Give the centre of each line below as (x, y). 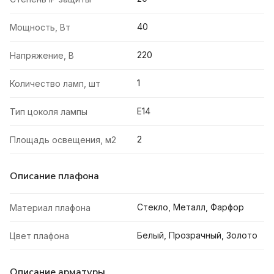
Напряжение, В (42, 56)
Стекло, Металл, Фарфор (191, 207)
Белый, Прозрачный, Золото (197, 235)
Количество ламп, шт (55, 84)
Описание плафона (54, 176)
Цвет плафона (39, 236)
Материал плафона (50, 208)
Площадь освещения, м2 (63, 140)
